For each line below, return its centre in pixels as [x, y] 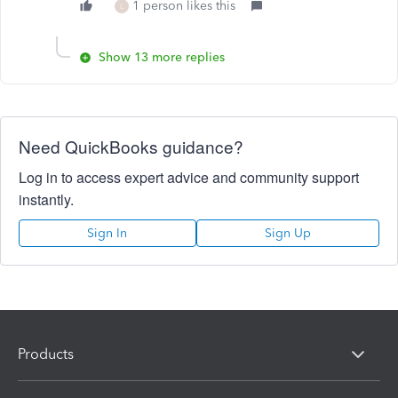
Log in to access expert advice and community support [189, 177]
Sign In [107, 233]
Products [46, 354]
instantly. [46, 199]
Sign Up [287, 233]
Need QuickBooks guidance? [131, 146]
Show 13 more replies [162, 57]
